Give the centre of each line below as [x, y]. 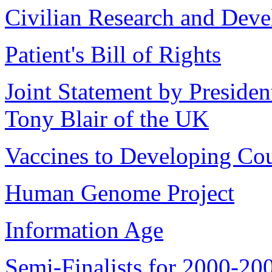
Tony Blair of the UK [107, 119]
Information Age [84, 230]
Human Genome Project [120, 193]
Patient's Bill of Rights [113, 55]
